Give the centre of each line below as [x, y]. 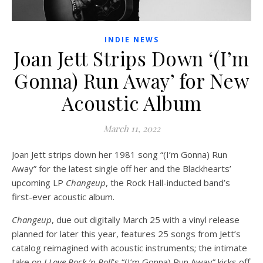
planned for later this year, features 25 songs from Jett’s [126, 233]
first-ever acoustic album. [63, 196]
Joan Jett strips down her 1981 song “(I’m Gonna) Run [119, 154]
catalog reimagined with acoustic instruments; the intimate [129, 247]
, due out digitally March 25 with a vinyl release [146, 219]
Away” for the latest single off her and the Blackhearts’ [122, 168]
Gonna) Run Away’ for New [131, 80]
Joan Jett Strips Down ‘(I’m [131, 58]
